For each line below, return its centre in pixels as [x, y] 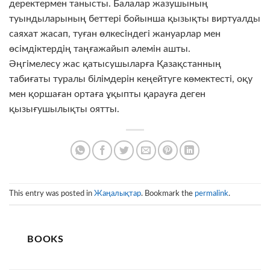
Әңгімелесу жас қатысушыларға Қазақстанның [115, 64]
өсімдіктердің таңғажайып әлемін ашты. [100, 49]
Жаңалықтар [118, 193]
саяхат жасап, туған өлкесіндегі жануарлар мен [115, 33]
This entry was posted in [52, 193]
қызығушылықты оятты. [64, 109]
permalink [212, 193]
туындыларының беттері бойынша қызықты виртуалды [135, 18]
